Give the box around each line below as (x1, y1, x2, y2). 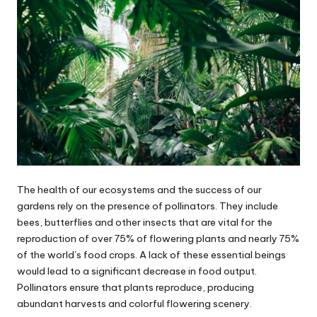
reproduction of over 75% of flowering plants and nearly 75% (17, 232, 299, 246)
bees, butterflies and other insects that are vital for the (17, 216, 272, 229)
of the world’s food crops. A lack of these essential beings (17, 248, 286, 262)
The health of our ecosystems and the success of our (17, 183, 262, 197)
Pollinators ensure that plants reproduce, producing (17, 281, 254, 294)
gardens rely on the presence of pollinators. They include (17, 200, 278, 213)
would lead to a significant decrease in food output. (17, 265, 257, 278)
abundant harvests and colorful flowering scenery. (17, 297, 252, 311)
